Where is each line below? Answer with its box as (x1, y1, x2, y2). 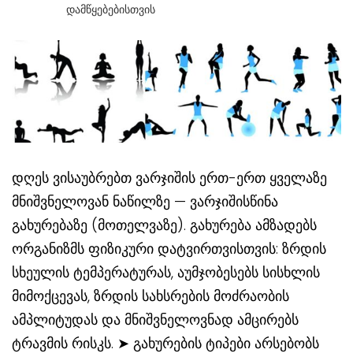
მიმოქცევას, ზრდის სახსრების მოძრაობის (12, 286, 289, 307)
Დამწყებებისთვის (66, 2, 155, 17)
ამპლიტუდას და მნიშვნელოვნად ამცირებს (12, 310, 299, 330)
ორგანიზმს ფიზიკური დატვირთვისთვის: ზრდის (12, 239, 326, 259)
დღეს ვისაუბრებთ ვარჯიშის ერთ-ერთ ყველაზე (12, 168, 327, 188)
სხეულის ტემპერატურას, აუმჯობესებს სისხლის (12, 262, 320, 283)
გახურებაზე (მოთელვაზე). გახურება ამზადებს (12, 215, 317, 236)
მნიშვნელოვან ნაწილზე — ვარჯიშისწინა (12, 191, 278, 212)
